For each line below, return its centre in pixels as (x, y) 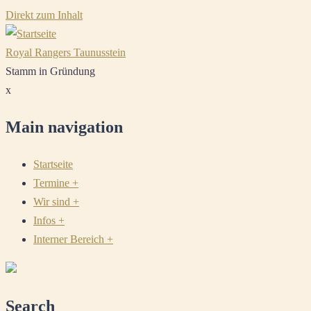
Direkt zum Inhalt (44, 15)
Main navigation (64, 127)
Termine (53, 183)
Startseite (53, 164)
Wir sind (53, 201)
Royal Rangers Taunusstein (66, 52)
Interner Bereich (70, 239)
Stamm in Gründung (50, 71)
